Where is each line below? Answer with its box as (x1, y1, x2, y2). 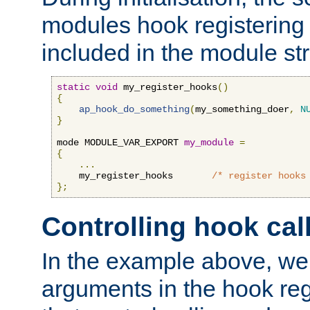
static (57, 81, 90, 93)
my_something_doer (195, 103, 289, 115)
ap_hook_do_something (79, 103, 190, 115)
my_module (184, 136, 234, 148)
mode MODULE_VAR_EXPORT (57, 136, 184, 148)
